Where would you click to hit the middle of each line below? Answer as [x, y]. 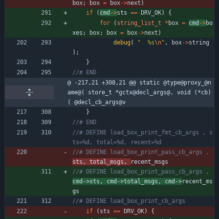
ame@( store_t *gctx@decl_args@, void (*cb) [139, 92]
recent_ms [197, 181]
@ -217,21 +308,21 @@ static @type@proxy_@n [139, 82]
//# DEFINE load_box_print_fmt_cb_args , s [142, 132]
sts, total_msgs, [101, 162]
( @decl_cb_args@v [97, 102]
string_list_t [139, 23]
